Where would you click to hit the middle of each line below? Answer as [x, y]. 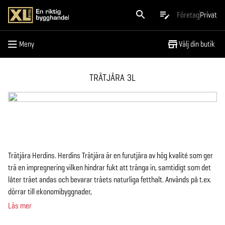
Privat [208, 15]
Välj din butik [197, 44]
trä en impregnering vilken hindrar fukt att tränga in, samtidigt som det [109, 167]
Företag [188, 15]
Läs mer [20, 206]
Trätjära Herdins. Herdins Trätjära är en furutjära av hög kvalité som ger [110, 155]
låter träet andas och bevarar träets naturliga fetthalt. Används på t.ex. [110, 180]
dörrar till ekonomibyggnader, [50, 192]
